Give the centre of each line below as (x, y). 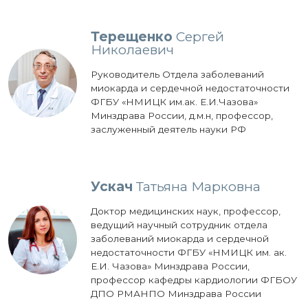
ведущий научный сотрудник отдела (179, 224)
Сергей (198, 36)
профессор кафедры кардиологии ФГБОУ (194, 279)
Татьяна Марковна (197, 186)
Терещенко (132, 36)
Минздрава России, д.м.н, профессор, (182, 115)
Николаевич (132, 49)
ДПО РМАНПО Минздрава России (176, 293)
